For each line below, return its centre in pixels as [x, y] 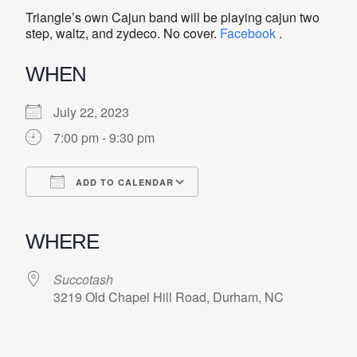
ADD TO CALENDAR [123, 182]
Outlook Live [245, 210]
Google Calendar [141, 210]
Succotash [83, 279]
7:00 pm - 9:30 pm [104, 137]
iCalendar [159, 210]
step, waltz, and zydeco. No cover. [123, 33]
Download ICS [95, 210]
